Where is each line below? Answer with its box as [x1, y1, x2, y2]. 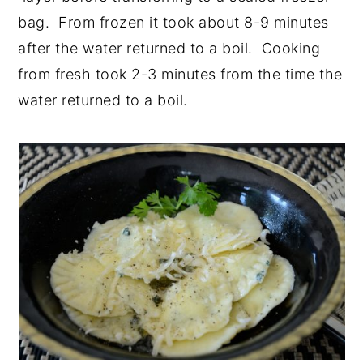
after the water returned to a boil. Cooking [18, 40, 321, 58]
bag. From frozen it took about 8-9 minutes [18, 14, 329, 32]
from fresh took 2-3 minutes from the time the [18, 66, 343, 83]
